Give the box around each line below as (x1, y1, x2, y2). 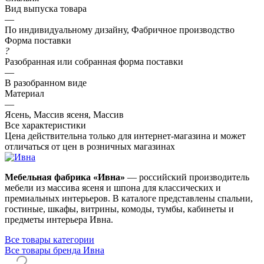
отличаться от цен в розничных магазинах (5, 141, 175, 151)
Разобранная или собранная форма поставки (5, 56, 183, 67)
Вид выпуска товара (5, 3, 87, 14)
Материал (5, 88, 44, 98)
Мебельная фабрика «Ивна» (5, 171, 125, 182)
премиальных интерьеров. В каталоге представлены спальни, (5, 193, 253, 203)
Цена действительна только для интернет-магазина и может (5, 130, 246, 141)
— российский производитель (125, 171, 249, 182)
